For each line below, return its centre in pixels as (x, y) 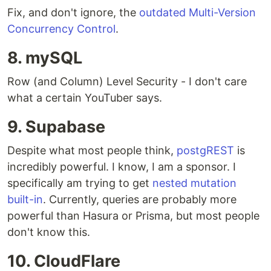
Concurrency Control (61, 29)
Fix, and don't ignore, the (73, 12)
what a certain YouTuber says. (85, 98)
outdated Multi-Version (198, 12)
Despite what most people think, (92, 150)
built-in (25, 199)
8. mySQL (45, 58)
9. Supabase (56, 127)
